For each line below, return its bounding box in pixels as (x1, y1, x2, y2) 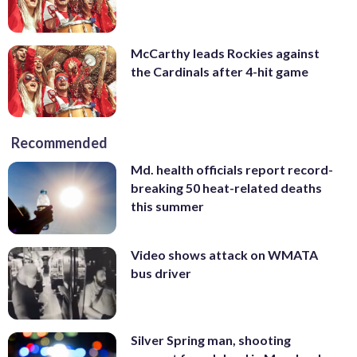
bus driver (131, 265, 191, 281)
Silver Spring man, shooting (131, 331, 291, 347)
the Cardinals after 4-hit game (131, 63, 308, 79)
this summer (131, 198, 204, 214)
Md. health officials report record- (131, 162, 333, 178)
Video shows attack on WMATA (131, 247, 318, 263)
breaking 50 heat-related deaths (131, 180, 322, 196)
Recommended (11, 134, 108, 152)
